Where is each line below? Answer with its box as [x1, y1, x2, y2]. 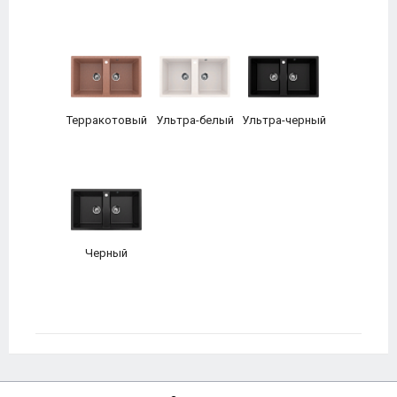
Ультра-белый [156, 113, 234, 127]
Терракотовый [66, 113, 147, 127]
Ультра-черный [241, 113, 326, 127]
